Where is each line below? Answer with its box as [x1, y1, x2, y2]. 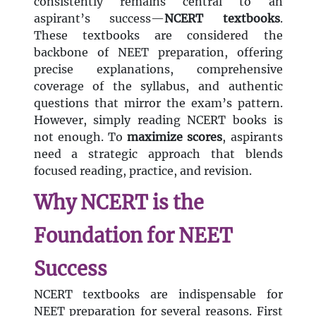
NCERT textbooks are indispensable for [33, 287, 283, 302]
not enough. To [33, 130, 128, 145]
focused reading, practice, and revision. [33, 164, 252, 178]
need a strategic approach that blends [33, 147, 283, 162]
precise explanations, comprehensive [33, 62, 283, 77]
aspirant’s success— [33, 11, 164, 26]
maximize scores [127, 130, 223, 145]
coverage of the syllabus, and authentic [33, 79, 283, 94]
